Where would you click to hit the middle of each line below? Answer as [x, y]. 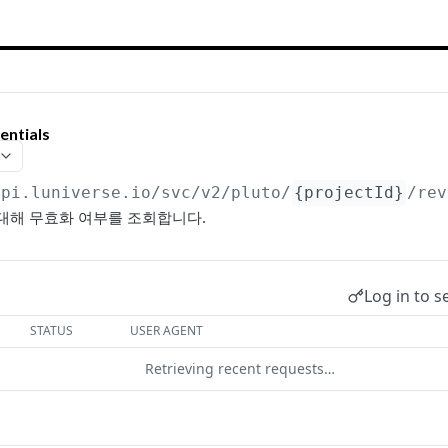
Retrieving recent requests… [240, 369]
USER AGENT [167, 331]
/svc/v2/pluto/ [221, 193]
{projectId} [349, 193]
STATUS [52, 331]
